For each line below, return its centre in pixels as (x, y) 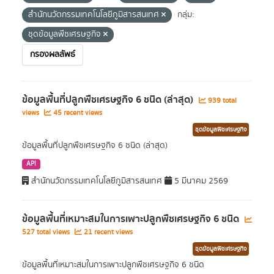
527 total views (47, 232)
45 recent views (77, 113)
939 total (221, 101)
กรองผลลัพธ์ (53, 55)
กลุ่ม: (186, 15)
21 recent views (107, 232)
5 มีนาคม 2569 (200, 181)
